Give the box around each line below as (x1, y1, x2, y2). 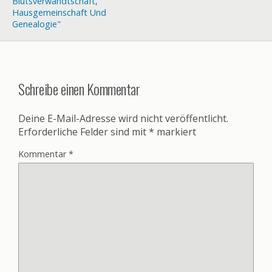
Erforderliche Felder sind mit (18, 124, 149, 138)
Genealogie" (12, 18, 61, 30)
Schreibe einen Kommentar (18, 77, 140, 100)
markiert (154, 124, 196, 138)
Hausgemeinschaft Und (12, 7, 106, 18)
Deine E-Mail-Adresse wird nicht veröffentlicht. (18, 111, 228, 125)
